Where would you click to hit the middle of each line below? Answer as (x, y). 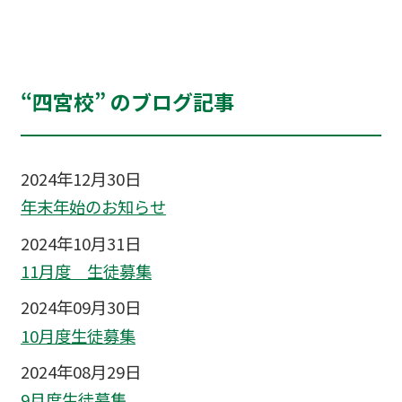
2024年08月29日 (80, 371)
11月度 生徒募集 (86, 271)
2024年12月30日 (80, 179)
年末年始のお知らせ (93, 207)
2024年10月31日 (80, 243)
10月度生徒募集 (78, 335)
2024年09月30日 (80, 307)
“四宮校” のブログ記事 (127, 102)
